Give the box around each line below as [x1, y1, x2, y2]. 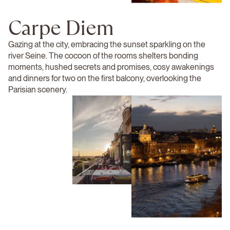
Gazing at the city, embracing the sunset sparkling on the [8, 40, 205, 49]
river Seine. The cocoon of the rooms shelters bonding [8, 51, 198, 61]
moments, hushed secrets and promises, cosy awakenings [8, 62, 214, 72]
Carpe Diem [8, 13, 113, 42]
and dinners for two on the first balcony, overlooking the [8, 73, 201, 83]
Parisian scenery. [8, 85, 67, 94]
